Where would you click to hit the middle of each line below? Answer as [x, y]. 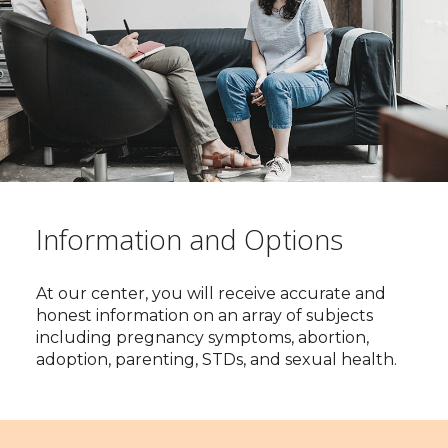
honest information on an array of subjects [204, 315]
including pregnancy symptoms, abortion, [202, 337]
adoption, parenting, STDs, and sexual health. [218, 359]
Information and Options [189, 239]
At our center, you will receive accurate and [210, 293]
